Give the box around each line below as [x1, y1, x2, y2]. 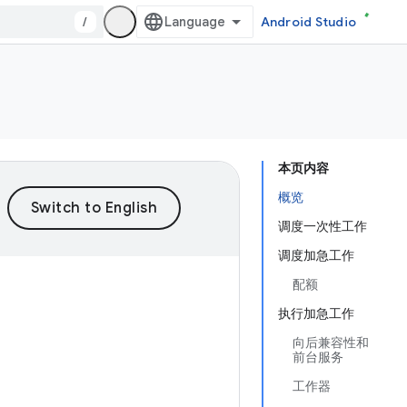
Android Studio [260, 14, 356, 30]
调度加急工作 [278, 247, 354, 263]
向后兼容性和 [293, 334, 369, 351]
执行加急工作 [278, 305, 354, 322]
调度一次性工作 [278, 218, 367, 234]
